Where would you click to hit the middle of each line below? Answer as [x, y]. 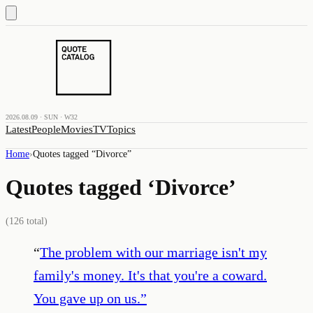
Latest [19, 129]
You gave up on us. [87, 298]
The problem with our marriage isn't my [153, 252]
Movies [77, 129]
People [46, 129]
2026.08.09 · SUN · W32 [42, 117]
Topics [121, 129]
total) [36, 221]
